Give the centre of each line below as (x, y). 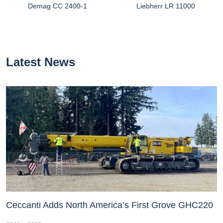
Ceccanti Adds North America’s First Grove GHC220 (110, 205)
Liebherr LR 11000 (166, 6)
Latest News (41, 62)
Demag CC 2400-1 (57, 6)
